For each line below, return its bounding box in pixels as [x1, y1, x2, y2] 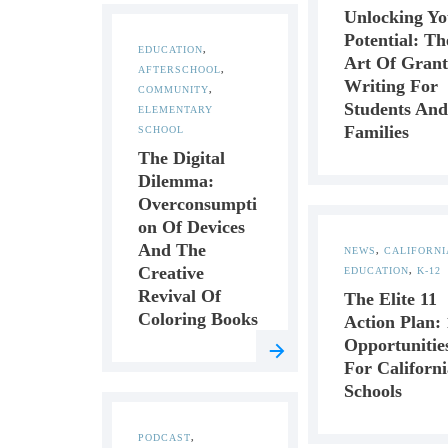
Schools [343, 381, 402, 401]
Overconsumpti [138, 194, 257, 214]
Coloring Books [138, 309, 258, 329]
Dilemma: [138, 171, 214, 191]
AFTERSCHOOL [138, 64, 221, 75]
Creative [138, 263, 204, 283]
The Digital [138, 148, 225, 168]
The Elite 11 [343, 289, 437, 309]
